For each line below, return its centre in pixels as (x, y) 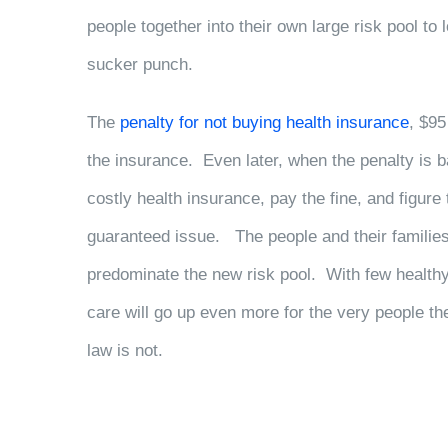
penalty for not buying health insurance (264, 122)
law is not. (125, 350)
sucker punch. (140, 64)
